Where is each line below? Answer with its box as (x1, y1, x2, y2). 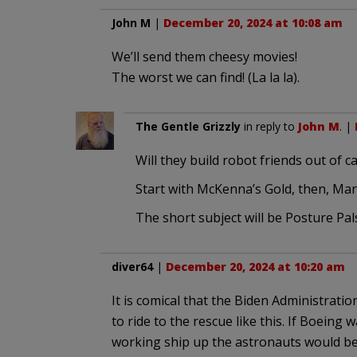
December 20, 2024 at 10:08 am (163, 14, 343, 30)
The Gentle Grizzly (135, 118, 241, 134)
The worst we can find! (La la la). (111, 68, 300, 86)
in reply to (240, 118, 298, 134)
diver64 (111, 258, 153, 274)
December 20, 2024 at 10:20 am (165, 258, 345, 274)
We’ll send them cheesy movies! (111, 47, 297, 65)
